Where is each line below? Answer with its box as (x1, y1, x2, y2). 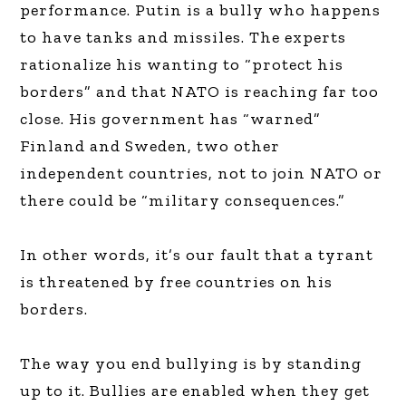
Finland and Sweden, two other (20, 135, 281, 156)
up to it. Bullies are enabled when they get (20, 380, 371, 401)
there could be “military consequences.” (20, 189, 346, 210)
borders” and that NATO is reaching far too (20, 81, 380, 101)
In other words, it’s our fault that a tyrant (20, 244, 374, 265)
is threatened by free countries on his (20, 271, 333, 292)
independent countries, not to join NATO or (20, 162, 383, 183)
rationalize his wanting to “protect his (20, 53, 344, 74)
